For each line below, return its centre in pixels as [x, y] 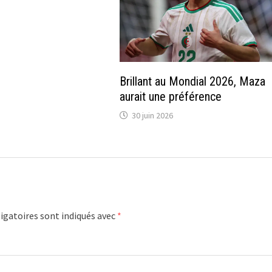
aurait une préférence [170, 96]
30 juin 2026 [152, 115]
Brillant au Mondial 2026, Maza [192, 81]
